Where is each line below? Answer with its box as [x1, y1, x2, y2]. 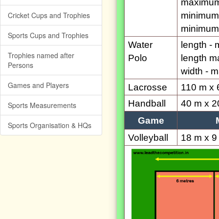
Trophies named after [8, 50, 74, 60]
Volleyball [128, 132, 168, 143]
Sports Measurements [8, 100, 76, 110]
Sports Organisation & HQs [8, 120, 91, 130]
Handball [128, 98, 166, 109]
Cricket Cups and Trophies [8, 10, 90, 20]
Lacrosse [128, 82, 167, 92]
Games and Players [8, 80, 69, 90]
